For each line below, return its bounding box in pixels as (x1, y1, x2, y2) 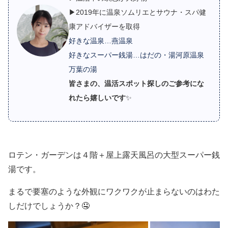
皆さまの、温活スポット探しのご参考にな (69, 79, 205, 88)
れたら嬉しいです (69, 93, 126, 102)
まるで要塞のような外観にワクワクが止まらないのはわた (8, 187, 220, 196)
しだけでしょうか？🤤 (8, 201, 90, 210)
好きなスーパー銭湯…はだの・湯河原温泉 (69, 50, 205, 59)
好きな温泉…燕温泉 (69, 36, 133, 45)
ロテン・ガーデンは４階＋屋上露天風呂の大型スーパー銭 (8, 150, 220, 159)
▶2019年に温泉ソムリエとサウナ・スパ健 (69, 8, 207, 16)
